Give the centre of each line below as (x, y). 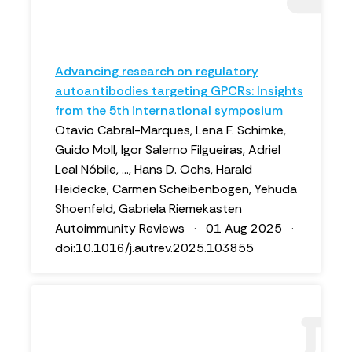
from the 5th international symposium (169, 110)
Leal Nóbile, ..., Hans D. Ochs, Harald (154, 169)
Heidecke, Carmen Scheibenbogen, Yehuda (176, 189)
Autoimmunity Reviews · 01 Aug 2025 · (178, 228)
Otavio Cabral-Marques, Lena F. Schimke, (170, 130)
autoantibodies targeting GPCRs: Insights (179, 91)
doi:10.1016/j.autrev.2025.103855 (154, 248)
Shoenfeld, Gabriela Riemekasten (148, 209)
